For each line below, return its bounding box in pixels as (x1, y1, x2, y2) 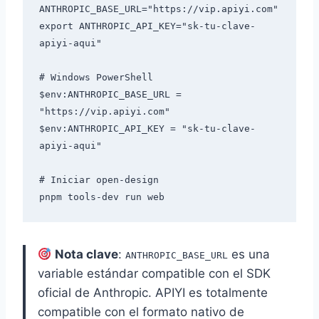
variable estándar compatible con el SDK (38, 266, 271, 281)
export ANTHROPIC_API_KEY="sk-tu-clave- (38, 20, 256, 31)
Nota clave (55, 247, 119, 262)
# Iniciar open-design (38, 174, 159, 185)
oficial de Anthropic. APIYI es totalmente (38, 286, 268, 300)
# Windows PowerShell (38, 71, 153, 83)
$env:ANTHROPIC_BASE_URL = (38, 88, 182, 100)
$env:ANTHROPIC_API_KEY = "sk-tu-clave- (38, 122, 256, 134)
